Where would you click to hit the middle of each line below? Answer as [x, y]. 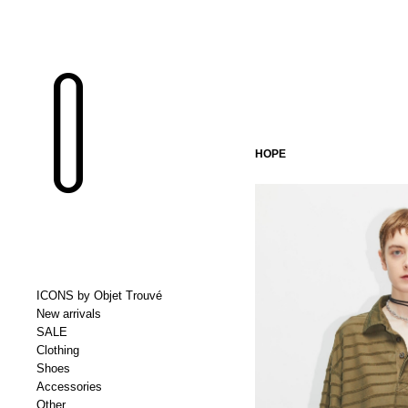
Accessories [69, 387]
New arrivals [69, 314]
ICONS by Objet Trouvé [99, 296]
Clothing [58, 350]
